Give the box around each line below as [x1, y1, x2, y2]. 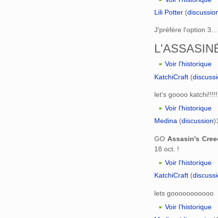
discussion [182, 117, 214, 125]
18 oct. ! [154, 145, 179, 153]
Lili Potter [154, 8, 183, 16]
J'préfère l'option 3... [154, 26, 217, 34]
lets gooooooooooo [154, 189, 214, 197]
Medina [154, 117, 177, 125]
